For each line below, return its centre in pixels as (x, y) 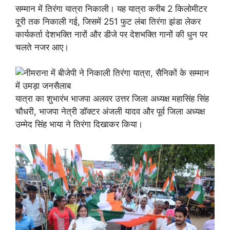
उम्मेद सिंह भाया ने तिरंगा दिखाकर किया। (79, 124)
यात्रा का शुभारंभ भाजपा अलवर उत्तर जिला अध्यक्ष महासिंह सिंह (112, 99)
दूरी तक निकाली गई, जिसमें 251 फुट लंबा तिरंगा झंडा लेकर (108, 21)
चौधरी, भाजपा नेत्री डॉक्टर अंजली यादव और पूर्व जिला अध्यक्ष (110, 111)
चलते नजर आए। (42, 47)
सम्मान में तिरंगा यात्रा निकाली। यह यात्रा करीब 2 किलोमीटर (111, 8)
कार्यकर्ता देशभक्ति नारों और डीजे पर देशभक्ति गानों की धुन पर (111, 34)
